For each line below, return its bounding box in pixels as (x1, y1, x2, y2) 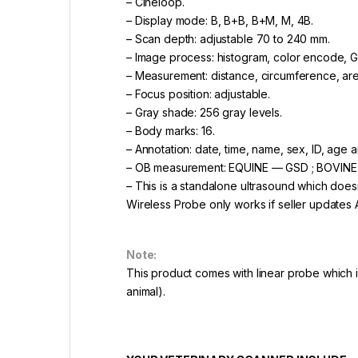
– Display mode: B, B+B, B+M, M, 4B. (126, 13, 316, 27)
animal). (126, 284, 165, 298)
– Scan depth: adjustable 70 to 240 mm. (126, 31, 333, 46)
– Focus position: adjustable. (126, 86, 273, 101)
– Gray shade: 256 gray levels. (126, 105, 285, 119)
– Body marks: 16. (126, 123, 218, 137)
